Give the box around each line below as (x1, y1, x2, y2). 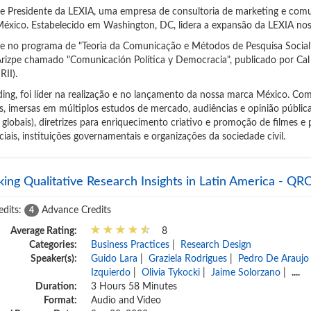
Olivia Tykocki (142, 268, 201, 278)
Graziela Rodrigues (149, 254, 228, 264)
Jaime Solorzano (211, 268, 281, 278)
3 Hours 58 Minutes (91, 282, 178, 292)
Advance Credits (39, 205, 112, 215)
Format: (44, 296, 78, 305)
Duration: (35, 282, 78, 292)
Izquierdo (91, 268, 131, 278)
